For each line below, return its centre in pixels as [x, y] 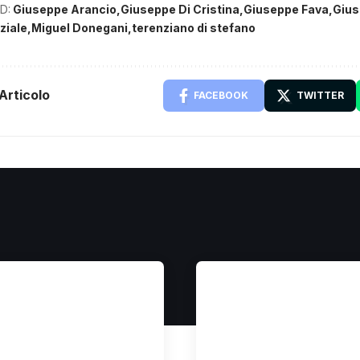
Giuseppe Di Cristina [180, 9]
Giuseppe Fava [286, 9]
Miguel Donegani [80, 27]
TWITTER [320, 95]
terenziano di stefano [194, 27]
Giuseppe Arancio [65, 9]
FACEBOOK [221, 95]
